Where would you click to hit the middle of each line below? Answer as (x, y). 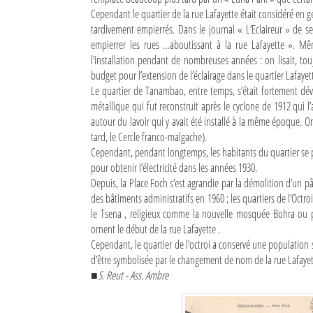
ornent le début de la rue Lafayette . (155, 229)
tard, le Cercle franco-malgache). (149, 137)
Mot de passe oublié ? (108, 162)
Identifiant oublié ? (102, 134)
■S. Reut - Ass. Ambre (130, 275)
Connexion (94, 100)
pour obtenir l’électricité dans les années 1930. (174, 168)
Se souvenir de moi (48, 74)
